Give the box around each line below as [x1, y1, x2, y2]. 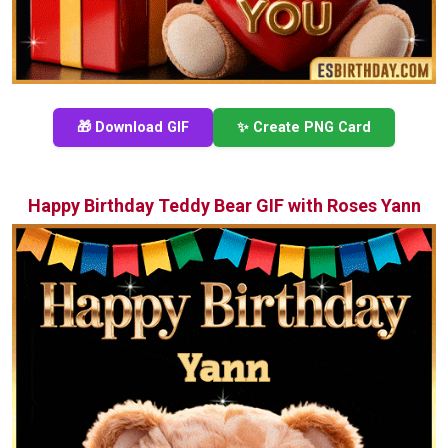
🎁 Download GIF [77, 118, 189, 136]
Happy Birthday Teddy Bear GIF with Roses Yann [27, 194, 421, 216]
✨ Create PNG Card [237, 118, 371, 136]
